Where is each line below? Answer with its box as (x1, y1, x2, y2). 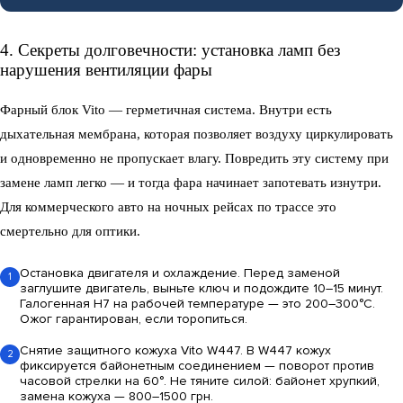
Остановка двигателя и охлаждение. (20, 264, 240, 281)
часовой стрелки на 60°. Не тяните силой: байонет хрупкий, (20, 372, 380, 389)
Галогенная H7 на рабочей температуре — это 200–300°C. (20, 295, 375, 311)
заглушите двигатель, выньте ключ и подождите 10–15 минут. (20, 280, 383, 296)
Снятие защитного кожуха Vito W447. (20, 342, 243, 358)
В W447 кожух (243, 342, 331, 358)
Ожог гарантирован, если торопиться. (20, 310, 247, 327)
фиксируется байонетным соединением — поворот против (20, 357, 374, 373)
